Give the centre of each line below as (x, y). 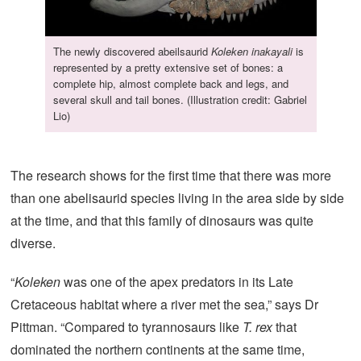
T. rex (257, 327)
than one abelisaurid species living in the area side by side (177, 198)
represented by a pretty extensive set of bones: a (168, 68)
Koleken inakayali (251, 52)
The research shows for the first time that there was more (171, 176)
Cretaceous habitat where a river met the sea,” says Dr (164, 305)
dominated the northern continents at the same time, (158, 350)
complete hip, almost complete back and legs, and (170, 84)
